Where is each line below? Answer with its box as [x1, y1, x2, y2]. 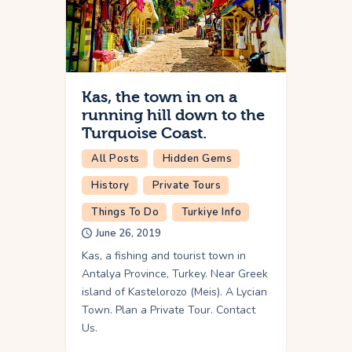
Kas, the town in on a [82, 88, 237, 107]
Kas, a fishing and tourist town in [82, 248, 246, 264]
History [91, 178, 130, 193]
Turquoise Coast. [82, 124, 207, 143]
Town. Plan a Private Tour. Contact [82, 302, 255, 318]
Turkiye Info [181, 205, 241, 220]
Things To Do [91, 205, 159, 220]
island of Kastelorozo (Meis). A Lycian [82, 284, 267, 300]
